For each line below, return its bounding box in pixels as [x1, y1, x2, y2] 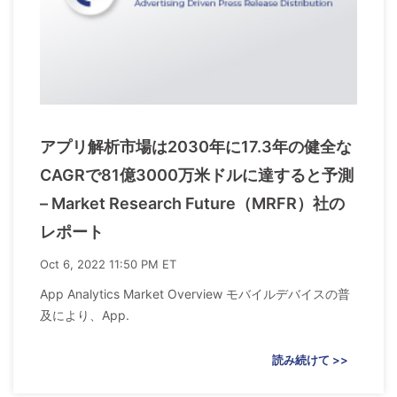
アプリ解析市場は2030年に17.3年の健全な [40, 137, 352, 157]
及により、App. [40, 307, 129, 323]
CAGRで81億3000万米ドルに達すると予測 [40, 166, 354, 185]
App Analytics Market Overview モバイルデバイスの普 [40, 286, 350, 302]
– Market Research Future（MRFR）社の [40, 194, 345, 214]
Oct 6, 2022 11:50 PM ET [40, 257, 176, 272]
